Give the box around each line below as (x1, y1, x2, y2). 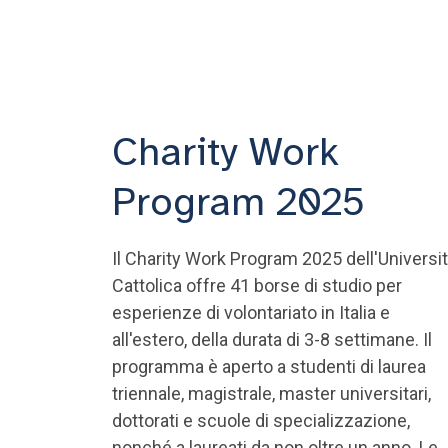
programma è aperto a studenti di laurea (112, 356, 426, 377)
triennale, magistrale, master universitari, (112, 383, 431, 404)
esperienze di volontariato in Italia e (112, 302, 390, 323)
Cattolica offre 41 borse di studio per (112, 275, 402, 296)
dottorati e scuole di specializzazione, (112, 410, 410, 431)
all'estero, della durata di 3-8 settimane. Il (112, 329, 432, 350)
